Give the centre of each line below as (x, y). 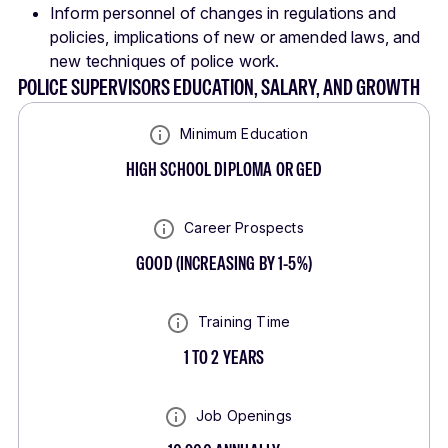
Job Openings (244, 416)
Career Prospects (244, 228)
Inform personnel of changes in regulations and (223, 13)
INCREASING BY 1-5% (244, 264)
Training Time (244, 322)
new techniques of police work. (165, 61)
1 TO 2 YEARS (224, 358)
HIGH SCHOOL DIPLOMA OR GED (224, 170)
